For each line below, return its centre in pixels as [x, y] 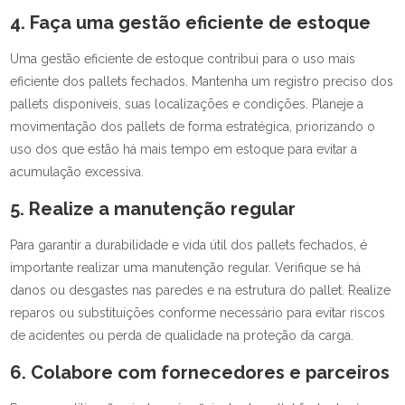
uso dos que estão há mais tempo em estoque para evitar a [184, 149]
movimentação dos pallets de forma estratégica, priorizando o [193, 127]
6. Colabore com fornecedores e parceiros [200, 372]
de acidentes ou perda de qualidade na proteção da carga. [182, 335]
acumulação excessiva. [77, 172]
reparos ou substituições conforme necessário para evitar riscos [198, 313]
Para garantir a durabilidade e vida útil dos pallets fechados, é [189, 245]
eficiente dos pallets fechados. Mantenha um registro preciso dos [202, 81]
